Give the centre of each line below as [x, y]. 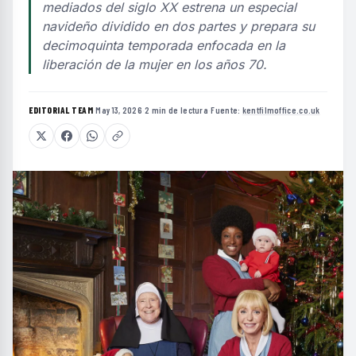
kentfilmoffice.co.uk [281, 110]
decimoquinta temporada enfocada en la [164, 45]
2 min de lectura [177, 110]
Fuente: [226, 110]
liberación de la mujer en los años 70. [155, 64]
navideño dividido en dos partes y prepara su [178, 26]
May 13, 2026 [119, 110]
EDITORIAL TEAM [61, 110]
